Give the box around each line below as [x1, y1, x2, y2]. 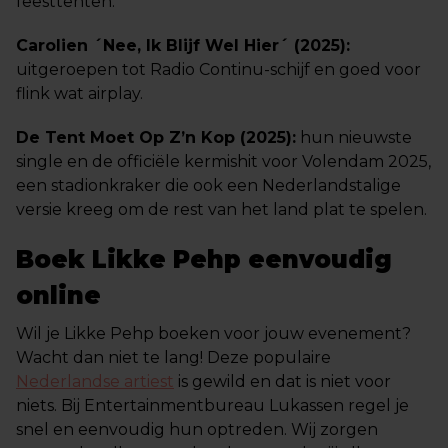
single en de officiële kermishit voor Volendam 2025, [16, 152, 431, 171]
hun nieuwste [296, 128, 412, 147]
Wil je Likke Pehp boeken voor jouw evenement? [16, 324, 411, 343]
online [16, 281, 101, 310]
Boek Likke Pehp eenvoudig [16, 245, 392, 274]
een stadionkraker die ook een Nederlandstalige [16, 176, 401, 195]
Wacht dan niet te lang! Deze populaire [16, 348, 331, 367]
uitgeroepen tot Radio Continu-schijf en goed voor [16, 60, 421, 79]
